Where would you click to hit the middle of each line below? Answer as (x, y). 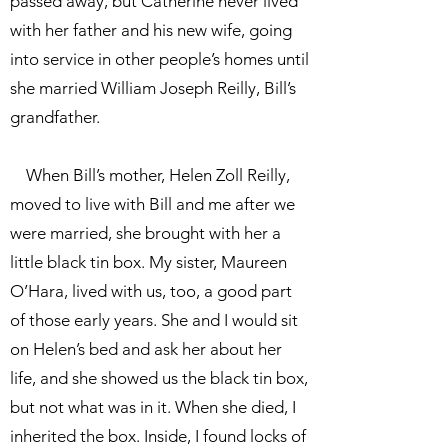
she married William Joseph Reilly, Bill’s (153, 88)
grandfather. (55, 117)
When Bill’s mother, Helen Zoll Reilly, (150, 175)
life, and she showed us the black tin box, (159, 378)
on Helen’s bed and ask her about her (146, 349)
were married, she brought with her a (145, 233)
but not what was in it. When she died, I (153, 407)
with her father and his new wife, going (151, 30)
